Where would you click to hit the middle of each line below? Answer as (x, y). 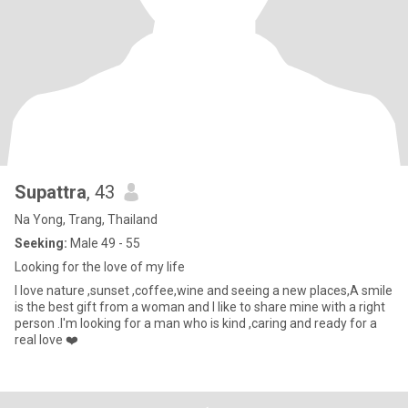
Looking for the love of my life (100, 267)
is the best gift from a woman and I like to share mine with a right (200, 307)
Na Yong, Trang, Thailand (86, 219)
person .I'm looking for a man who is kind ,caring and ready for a (196, 323)
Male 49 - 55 (104, 243)
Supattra (51, 192)
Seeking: (41, 243)
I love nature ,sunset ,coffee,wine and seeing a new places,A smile (204, 291)
